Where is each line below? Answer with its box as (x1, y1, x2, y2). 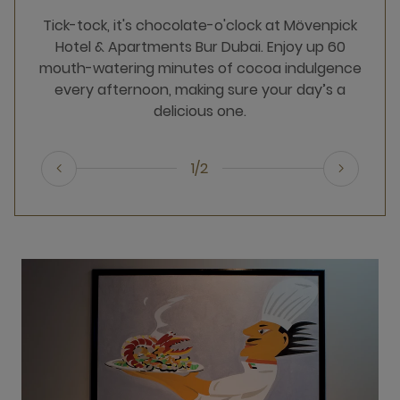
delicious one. (154, 101, 246, 121)
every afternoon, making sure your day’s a (54, 79, 346, 100)
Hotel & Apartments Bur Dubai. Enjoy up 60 (54, 37, 346, 57)
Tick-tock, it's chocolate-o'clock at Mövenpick (43, 15, 357, 36)
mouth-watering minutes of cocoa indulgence (38, 58, 362, 79)
